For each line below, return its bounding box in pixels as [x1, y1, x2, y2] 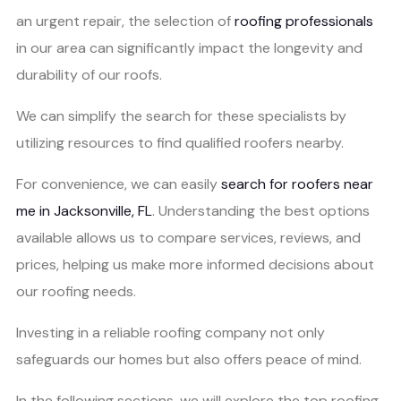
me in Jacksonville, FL [16, 201, 152, 220]
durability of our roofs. [16, 65, 162, 84]
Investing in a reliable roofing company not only [16, 323, 325, 342]
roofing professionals [235, 12, 373, 30]
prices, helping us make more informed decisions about [16, 255, 374, 274]
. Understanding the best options [152, 201, 370, 220]
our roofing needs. [16, 282, 136, 301]
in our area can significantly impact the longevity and [16, 38, 363, 57]
